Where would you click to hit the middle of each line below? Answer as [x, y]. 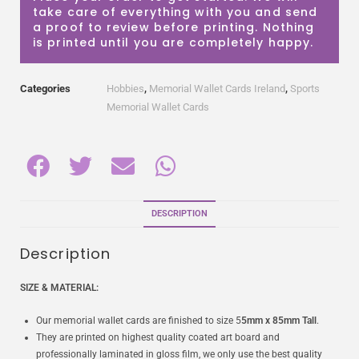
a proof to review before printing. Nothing [174, 28]
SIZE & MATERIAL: [59, 288]
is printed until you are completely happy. [173, 43]
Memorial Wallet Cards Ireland [217, 89]
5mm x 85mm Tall [279, 321]
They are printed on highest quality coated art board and [158, 338]
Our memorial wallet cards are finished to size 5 [139, 321]
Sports [305, 89]
